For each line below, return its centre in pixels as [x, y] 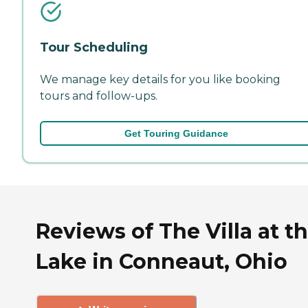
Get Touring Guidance [176, 133]
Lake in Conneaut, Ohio [162, 261]
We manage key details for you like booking [160, 79]
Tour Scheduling [94, 47]
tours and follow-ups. [99, 96]
